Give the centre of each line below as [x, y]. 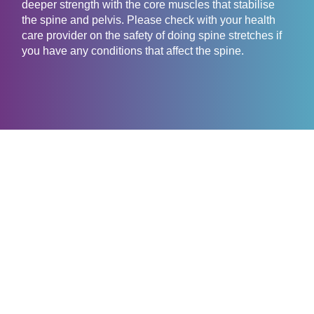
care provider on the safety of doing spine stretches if [152, 36]
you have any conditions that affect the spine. [133, 51]
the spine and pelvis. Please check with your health [149, 20]
